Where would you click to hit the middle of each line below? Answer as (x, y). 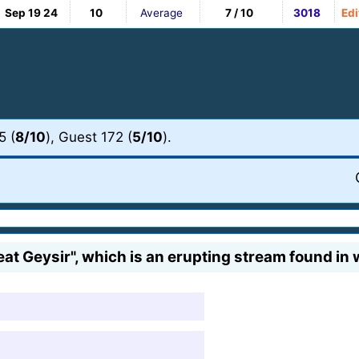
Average (161, 12)
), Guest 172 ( (89, 137)
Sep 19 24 (31, 12)
